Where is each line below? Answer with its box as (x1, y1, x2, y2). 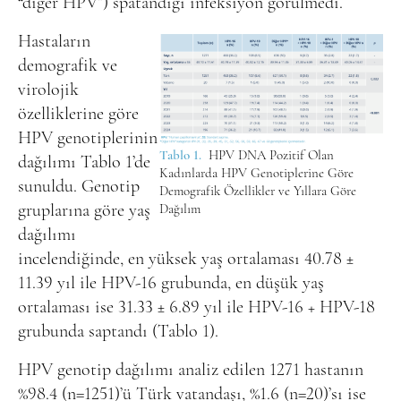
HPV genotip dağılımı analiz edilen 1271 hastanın (18, 361, 363, 380)
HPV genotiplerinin (18, 129, 158, 148)
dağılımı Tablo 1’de (18, 153, 150, 172)
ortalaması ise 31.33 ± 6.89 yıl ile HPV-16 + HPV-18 (18, 298, 375, 317)
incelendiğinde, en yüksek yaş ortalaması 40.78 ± (18, 250, 354, 269)
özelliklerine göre (18, 105, 139, 124)
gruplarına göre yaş (18, 201, 150, 220)
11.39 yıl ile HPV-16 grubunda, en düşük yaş (18, 274, 324, 293)
